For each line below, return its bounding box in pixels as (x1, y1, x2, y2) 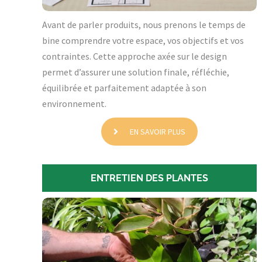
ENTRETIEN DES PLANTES (90, 173, 208, 184)
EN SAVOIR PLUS (129, 126, 185, 137)
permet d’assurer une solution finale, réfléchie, (42, 66, 229, 78)
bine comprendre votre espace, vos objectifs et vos (42, 35, 244, 47)
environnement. (42, 98, 106, 110)
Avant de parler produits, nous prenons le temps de (42, 19, 246, 31)
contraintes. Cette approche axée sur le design (42, 50, 227, 63)
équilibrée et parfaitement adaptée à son (42, 82, 206, 94)
